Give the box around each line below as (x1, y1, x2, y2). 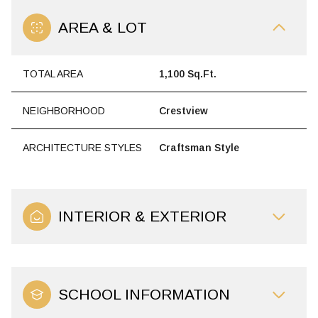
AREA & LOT (58, 19, 147, 36)
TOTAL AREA (23, 67, 83, 79)
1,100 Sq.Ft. (159, 67, 216, 79)
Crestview (159, 104, 208, 116)
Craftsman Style (159, 141, 239, 153)
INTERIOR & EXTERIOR (58, 208, 226, 225)
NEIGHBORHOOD (23, 104, 105, 116)
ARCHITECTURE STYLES (23, 141, 142, 153)
